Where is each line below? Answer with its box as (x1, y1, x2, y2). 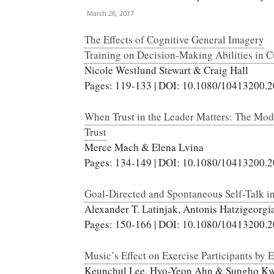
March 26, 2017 (87, 9, 134, 18)
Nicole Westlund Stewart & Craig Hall (84, 63, 248, 77)
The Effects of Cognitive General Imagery (84, 32, 264, 46)
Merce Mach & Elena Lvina (84, 140, 204, 154)
